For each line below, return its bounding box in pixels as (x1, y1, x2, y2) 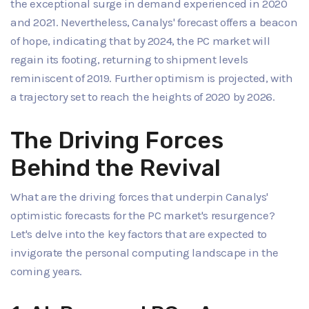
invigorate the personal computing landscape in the (10, 246, 279, 260)
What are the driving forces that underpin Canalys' (10, 190, 269, 204)
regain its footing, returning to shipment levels (10, 52, 248, 66)
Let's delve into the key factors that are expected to (10, 227, 267, 241)
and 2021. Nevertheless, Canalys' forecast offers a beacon (10, 14, 298, 29)
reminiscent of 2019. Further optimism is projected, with (10, 70, 293, 85)
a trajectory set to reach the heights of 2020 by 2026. (10, 89, 275, 103)
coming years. (10, 264, 82, 279)
